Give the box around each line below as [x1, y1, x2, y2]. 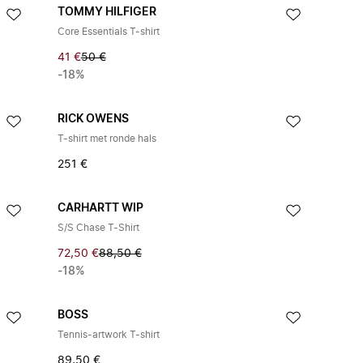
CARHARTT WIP [57, 203, 143, 214]
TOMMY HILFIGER [57, 6, 156, 18]
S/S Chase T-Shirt [57, 223, 139, 233]
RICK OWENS [57, 113, 129, 125]
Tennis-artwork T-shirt [57, 330, 160, 340]
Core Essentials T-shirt [57, 27, 160, 36]
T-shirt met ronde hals [57, 134, 156, 143]
